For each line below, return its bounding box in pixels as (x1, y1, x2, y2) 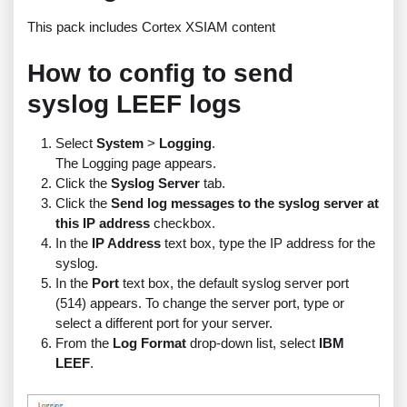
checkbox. (149, 215, 215, 232)
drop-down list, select (185, 335, 319, 352)
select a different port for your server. (55, 315, 273, 332)
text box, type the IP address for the (160, 235, 375, 252)
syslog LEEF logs (27, 90, 243, 119)
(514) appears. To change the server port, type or (55, 295, 344, 312)
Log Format (112, 335, 186, 352)
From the (55, 335, 113, 352)
